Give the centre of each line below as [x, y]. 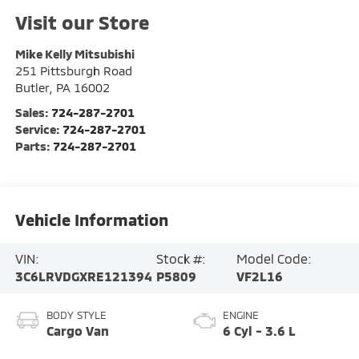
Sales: [33, 113]
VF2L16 [260, 276]
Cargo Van [77, 331]
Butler [32, 88]
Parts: [34, 146]
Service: [38, 129]
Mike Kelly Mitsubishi [75, 54]
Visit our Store [82, 22]
